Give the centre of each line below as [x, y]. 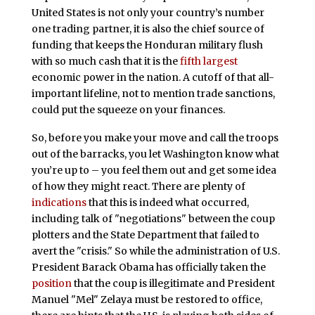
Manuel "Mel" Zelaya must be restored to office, [147, 299]
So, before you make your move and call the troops [155, 137]
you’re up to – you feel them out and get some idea [154, 170]
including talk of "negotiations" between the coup [153, 218]
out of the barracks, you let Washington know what [155, 154]
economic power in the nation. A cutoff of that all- [153, 77]
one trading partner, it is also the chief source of [148, 29]
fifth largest [208, 61]
